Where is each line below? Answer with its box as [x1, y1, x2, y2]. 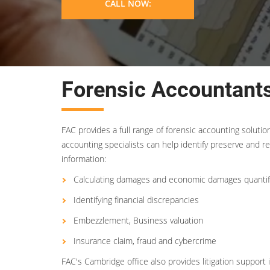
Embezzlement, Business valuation [74, 215, 203, 226]
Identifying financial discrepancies [74, 194, 199, 206]
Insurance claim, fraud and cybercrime [74, 235, 216, 246]
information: [61, 153, 106, 165]
